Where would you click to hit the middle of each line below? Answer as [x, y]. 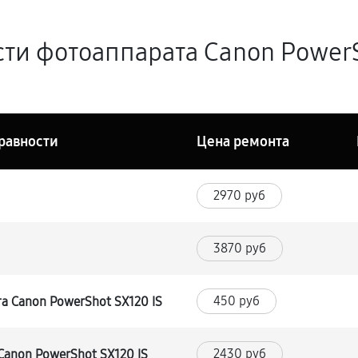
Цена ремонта [243, 141]
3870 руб [240, 248]
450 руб [237, 301]
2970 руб [240, 195]
